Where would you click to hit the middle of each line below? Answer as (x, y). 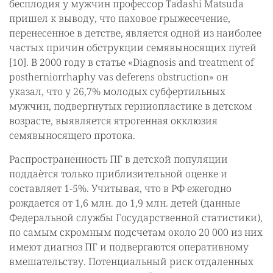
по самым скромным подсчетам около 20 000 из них (136, 232)
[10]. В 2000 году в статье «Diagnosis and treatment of (132, 62)
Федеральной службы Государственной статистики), (136, 218)
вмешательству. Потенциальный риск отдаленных (131, 261)
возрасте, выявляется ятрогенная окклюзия (113, 121)
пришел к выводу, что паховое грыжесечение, (120, 18)
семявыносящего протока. (72, 135)
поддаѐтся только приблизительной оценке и (118, 174)
